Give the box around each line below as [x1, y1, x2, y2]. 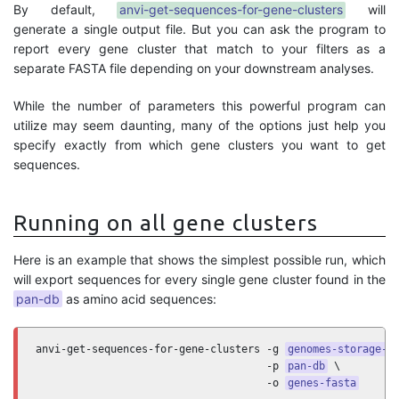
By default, [13, 2, 118, 17]
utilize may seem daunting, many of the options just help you [13, 118, 386, 133]
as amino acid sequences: [62, 291, 216, 306]
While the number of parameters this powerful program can [13, 98, 386, 113]
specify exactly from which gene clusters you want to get [13, 137, 386, 152]
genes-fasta [288, 377, 356, 389]
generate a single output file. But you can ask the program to [13, 21, 386, 37]
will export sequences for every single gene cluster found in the [13, 272, 386, 287]
